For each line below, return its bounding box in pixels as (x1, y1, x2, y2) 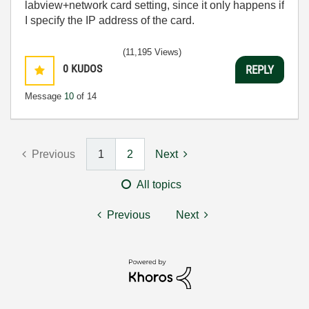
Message (25, 91, 64, 101)
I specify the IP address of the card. (25, 14, 195, 26)
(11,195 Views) (123, 47, 181, 57)
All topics (137, 179, 181, 190)
